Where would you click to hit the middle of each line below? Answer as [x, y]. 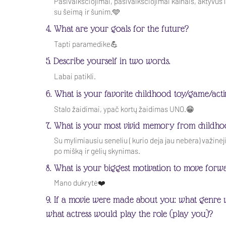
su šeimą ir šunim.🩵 [87, 12]
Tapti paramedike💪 [86, 44]
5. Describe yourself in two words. [108, 61]
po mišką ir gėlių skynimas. [97, 151]
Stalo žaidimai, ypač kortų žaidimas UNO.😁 [124, 109]
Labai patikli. [75, 76]
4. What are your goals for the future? [117, 29]
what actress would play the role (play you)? [129, 214]
